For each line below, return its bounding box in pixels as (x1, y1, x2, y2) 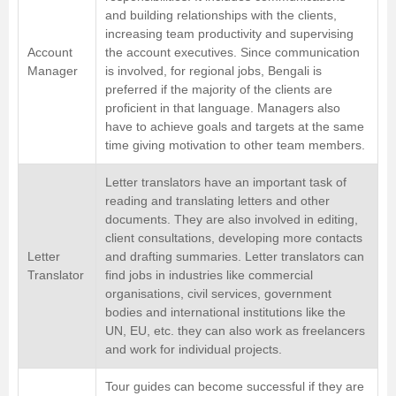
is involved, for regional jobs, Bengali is (105, 64, 322, 79)
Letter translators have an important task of (105, 175, 346, 190)
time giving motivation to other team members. (105, 138, 365, 153)
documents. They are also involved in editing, (105, 212, 358, 227)
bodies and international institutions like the (105, 305, 346, 320)
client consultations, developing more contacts (105, 231, 362, 246)
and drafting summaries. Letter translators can (105, 249, 364, 264)
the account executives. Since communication (105, 45, 360, 60)
